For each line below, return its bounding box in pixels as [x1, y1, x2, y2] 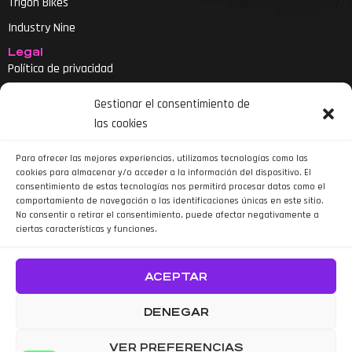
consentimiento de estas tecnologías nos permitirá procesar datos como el [16, 181, 325, 192]
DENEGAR [143, 305, 209, 318]
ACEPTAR [145, 269, 207, 283]
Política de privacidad [8, 60, 113, 77]
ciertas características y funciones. [16, 223, 157, 235]
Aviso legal [8, 85, 61, 102]
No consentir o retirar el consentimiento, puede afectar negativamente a [16, 209, 319, 221]
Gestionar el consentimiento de [94, 97, 250, 112]
